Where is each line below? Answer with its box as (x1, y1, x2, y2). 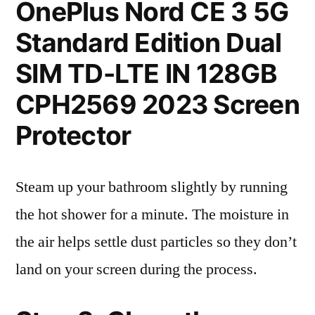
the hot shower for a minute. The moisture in (15, 205, 289, 224)
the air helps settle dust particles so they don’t (15, 232, 297, 252)
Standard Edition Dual (15, 27, 282, 58)
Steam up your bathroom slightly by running (15, 177, 288, 197)
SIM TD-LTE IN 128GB (15, 58, 277, 89)
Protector (15, 120, 131, 151)
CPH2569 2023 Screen (15, 89, 300, 120)
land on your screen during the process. (15, 259, 257, 279)
